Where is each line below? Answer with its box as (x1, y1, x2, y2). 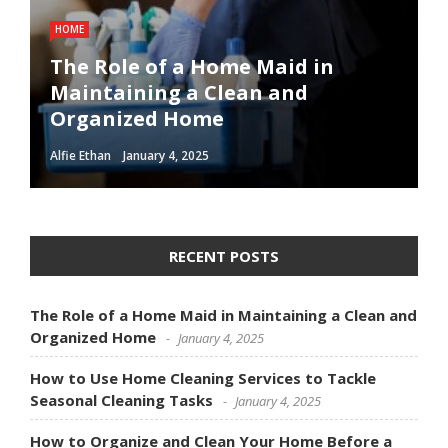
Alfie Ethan (50, 147, 111, 164)
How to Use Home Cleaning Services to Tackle (30, 368, 376, 388)
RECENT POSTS (169, 246, 279, 266)
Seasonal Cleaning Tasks (30, 390, 213, 410)
